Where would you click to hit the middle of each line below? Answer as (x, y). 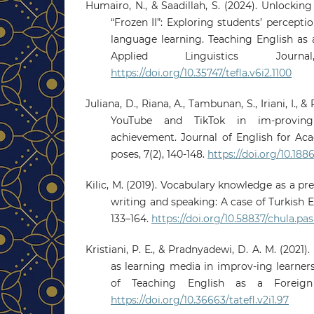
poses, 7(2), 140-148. (159, 154)
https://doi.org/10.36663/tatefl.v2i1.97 (200, 300)
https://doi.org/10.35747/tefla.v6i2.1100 (201, 73)
